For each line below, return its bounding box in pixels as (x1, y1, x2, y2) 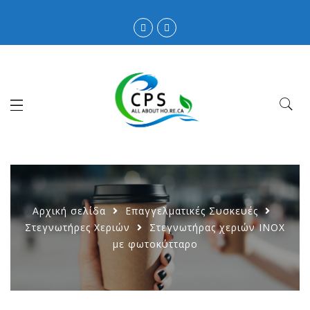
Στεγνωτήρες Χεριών (25, 221, 130, 235)
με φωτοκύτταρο (112, 237, 198, 251)
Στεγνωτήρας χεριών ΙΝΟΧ (149, 221, 285, 235)
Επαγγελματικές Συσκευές (125, 204, 258, 218)
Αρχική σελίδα (33, 204, 106, 218)
